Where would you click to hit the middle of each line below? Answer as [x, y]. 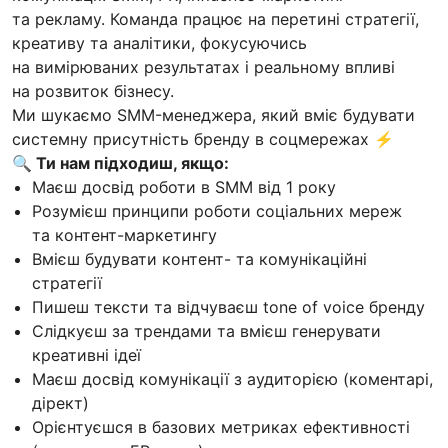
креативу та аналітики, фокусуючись [159, 43]
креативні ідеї [86, 355]
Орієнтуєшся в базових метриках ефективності [221, 427]
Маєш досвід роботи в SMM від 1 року [184, 187]
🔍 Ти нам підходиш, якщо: [120, 163]
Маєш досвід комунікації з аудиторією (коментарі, [232, 379]
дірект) [60, 403]
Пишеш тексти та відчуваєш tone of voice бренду [228, 307]
